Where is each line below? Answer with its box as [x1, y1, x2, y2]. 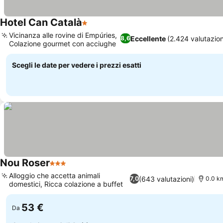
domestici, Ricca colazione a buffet [9, 180, 123, 188]
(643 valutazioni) [139, 174, 195, 183]
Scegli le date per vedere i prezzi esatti [12, 61, 141, 69]
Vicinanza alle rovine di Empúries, [9, 31, 117, 39]
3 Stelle [49, 163, 78, 173]
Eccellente [130, 34, 166, 43]
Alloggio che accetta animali [9, 171, 100, 180]
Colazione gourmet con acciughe [9, 39, 116, 48]
